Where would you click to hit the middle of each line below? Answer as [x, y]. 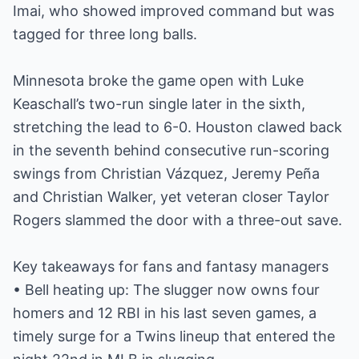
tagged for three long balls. [105, 34]
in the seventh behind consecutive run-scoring [171, 150]
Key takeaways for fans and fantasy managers [171, 266]
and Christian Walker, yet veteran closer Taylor [171, 197]
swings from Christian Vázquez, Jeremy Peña [166, 173]
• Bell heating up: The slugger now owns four [166, 290]
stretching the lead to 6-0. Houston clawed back [177, 127]
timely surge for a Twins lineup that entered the [174, 336]
